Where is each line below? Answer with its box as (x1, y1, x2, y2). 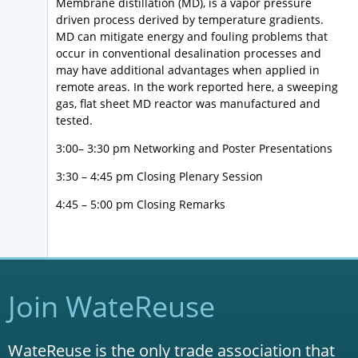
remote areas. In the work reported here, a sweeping (56, 79, 338, 95)
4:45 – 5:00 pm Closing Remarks (56, 197, 225, 213)
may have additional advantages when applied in (56, 62, 320, 78)
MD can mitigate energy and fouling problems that (56, 29, 328, 45)
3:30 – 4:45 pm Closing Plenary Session (56, 169, 263, 185)
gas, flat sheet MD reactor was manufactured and (56, 96, 320, 112)
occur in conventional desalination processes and (56, 46, 321, 62)
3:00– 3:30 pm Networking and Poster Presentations (56, 141, 332, 157)
